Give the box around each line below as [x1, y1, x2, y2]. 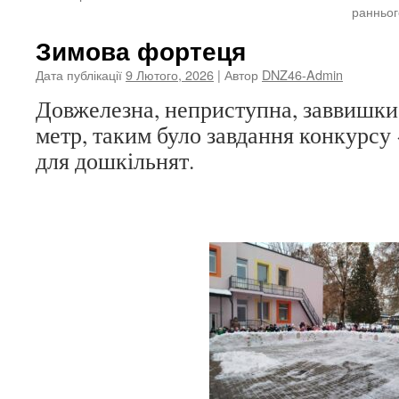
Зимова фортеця [36, 32, 246, 69]
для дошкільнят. [36, 145, 194, 175]
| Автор [217, 65, 258, 84]
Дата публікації [36, 65, 122, 84]
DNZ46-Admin [262, 65, 343, 84]
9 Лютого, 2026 [126, 65, 214, 84]
